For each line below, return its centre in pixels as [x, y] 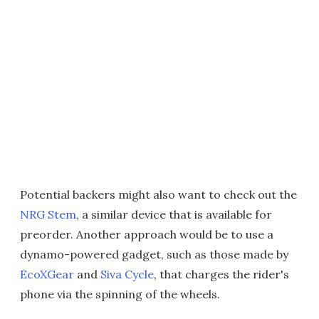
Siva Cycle [127, 274]
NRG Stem [48, 214]
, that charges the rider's [221, 274]
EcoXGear [47, 274]
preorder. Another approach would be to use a [147, 234]
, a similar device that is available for [174, 214]
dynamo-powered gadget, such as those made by [154, 254]
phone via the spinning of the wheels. [120, 294]
